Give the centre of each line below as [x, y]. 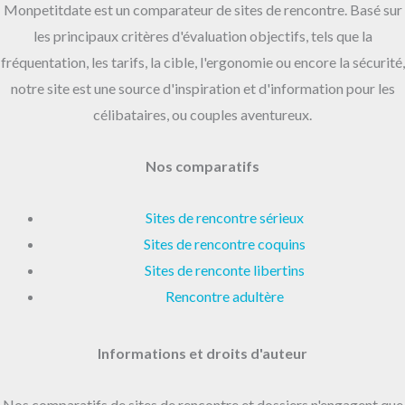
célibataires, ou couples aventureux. [202, 115]
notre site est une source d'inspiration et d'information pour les [202, 89]
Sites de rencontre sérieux [224, 218]
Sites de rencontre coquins [224, 244]
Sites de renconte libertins [224, 270]
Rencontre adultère [224, 297]
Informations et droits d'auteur [202, 353]
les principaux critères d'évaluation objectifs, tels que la [202, 36]
